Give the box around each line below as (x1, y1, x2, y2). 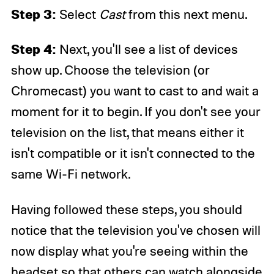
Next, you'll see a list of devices (56, 41, 238, 57)
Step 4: (10, 40, 56, 57)
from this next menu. (125, 6, 247, 22)
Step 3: (10, 5, 56, 22)
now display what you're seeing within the (10, 243, 248, 259)
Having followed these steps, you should (10, 201, 242, 218)
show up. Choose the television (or (10, 62, 210, 78)
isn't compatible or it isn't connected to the (10, 145, 255, 161)
